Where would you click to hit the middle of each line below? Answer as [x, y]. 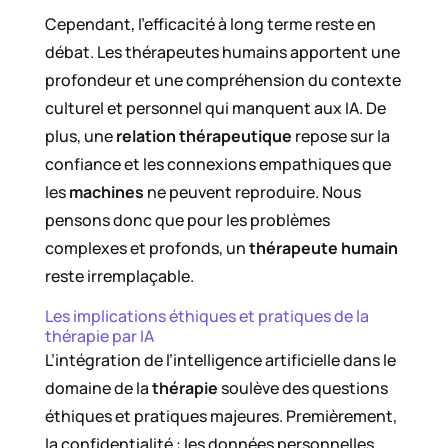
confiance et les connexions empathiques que [217, 164]
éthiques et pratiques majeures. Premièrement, [220, 416]
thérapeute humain [323, 248]
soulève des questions [302, 388]
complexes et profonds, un [146, 248]
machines [106, 192]
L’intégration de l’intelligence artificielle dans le [220, 360]
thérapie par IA [99, 336]
